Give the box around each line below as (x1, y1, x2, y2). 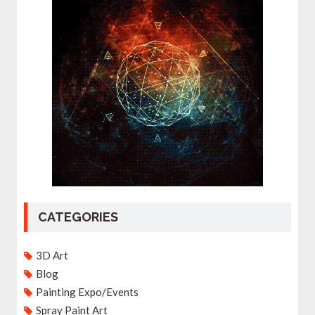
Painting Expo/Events (35, 285, 139, 298)
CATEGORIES (37, 209, 118, 224)
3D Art (35, 248, 68, 262)
